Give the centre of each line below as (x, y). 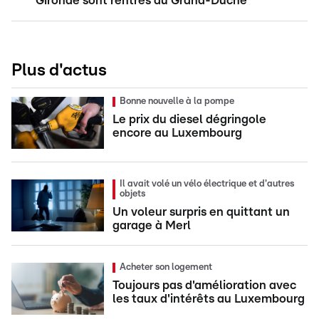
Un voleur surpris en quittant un (201, 212)
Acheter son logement (166, 268)
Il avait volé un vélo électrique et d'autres (207, 184)
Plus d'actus (59, 71)
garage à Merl (152, 226)
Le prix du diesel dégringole (189, 120)
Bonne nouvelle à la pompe (177, 102)
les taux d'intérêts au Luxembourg (209, 299)
